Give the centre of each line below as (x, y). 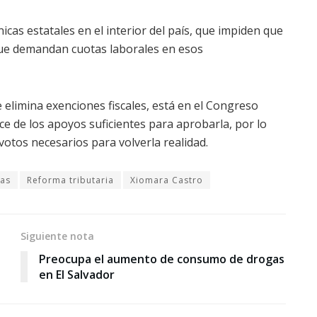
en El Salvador (77, 275)
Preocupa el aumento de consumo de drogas (162, 259)
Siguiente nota (57, 236)
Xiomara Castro (167, 180)
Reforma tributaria (70, 180)
